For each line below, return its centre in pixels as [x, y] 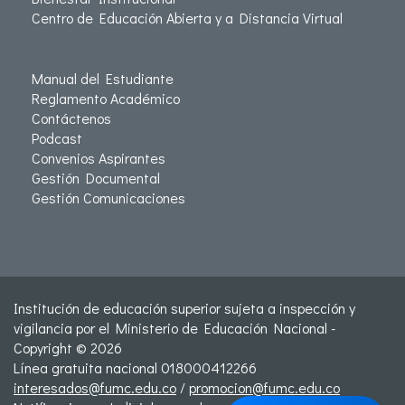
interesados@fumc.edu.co [95, 388]
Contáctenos [71, 118]
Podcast [57, 138]
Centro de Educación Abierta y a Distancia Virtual [187, 18]
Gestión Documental [96, 178]
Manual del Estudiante [103, 79]
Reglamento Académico [106, 99]
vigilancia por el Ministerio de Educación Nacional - [174, 328]
